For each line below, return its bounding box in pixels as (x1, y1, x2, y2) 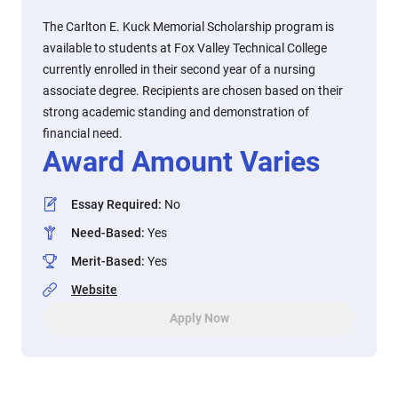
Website (71, 283, 117, 297)
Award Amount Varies (43, 145, 320, 179)
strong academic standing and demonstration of (43, 105, 309, 119)
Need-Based (71, 226, 141, 240)
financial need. (43, 126, 123, 140)
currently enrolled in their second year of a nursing (43, 62, 315, 76)
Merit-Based (71, 254, 141, 268)
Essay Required (71, 197, 158, 211)
